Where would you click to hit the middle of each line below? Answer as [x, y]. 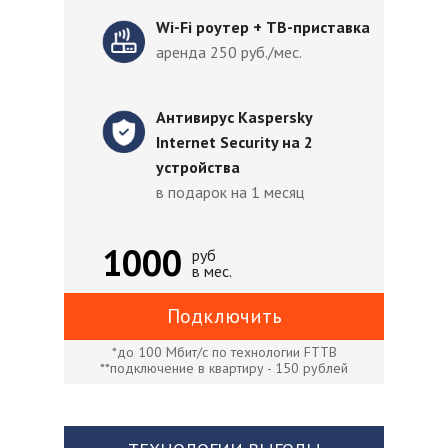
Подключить [224, 316]
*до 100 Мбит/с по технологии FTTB [224, 352]
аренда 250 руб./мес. [229, 52]
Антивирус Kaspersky [234, 117]
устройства [198, 167]
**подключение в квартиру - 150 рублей [224, 368]
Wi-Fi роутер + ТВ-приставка [263, 27]
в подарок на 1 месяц [230, 192]
